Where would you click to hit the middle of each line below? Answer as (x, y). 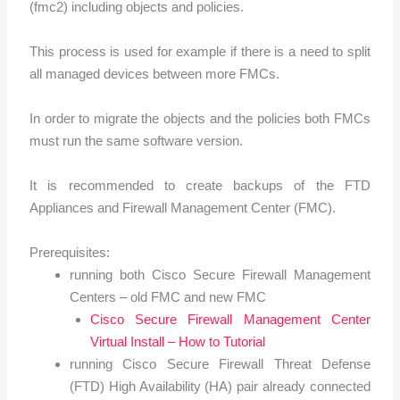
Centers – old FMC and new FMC (168, 296)
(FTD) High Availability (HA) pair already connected (220, 386)
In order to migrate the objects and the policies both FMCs (200, 118)
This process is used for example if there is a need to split (200, 51)
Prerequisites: (70, 252)
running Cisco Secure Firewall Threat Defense (220, 363)
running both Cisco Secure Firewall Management (220, 274)
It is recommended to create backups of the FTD (200, 185)
